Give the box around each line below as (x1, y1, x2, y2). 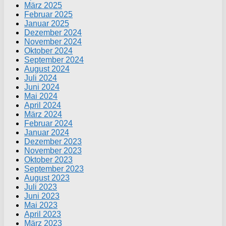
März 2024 (24, 109, 62, 119)
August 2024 (24, 64, 70, 73)
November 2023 (24, 146, 82, 155)
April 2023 (24, 209, 61, 218)
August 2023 (24, 173, 70, 182)
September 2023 (24, 164, 84, 173)
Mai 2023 (24, 200, 58, 209)
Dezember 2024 (24, 28, 82, 37)
